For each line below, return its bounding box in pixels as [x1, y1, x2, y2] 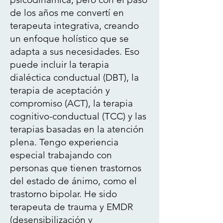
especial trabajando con [10, 149, 112, 161]
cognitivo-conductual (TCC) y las [10, 111, 146, 122]
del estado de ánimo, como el [10, 175, 137, 187]
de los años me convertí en [10, 7, 124, 18]
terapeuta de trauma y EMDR [10, 201, 133, 213]
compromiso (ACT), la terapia [10, 98, 133, 109]
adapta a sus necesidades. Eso [10, 46, 139, 57]
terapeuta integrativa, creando [10, 20, 139, 31]
